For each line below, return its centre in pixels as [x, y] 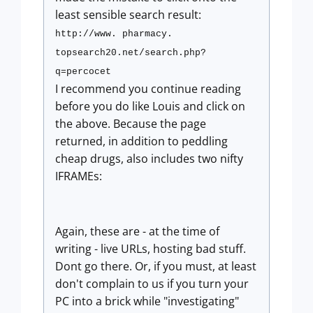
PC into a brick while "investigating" [147, 301]
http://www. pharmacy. [114, 34]
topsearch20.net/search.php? [131, 53]
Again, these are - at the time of [137, 231]
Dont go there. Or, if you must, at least [156, 266]
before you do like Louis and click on [150, 106]
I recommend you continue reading [148, 89]
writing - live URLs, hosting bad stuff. [151, 249]
